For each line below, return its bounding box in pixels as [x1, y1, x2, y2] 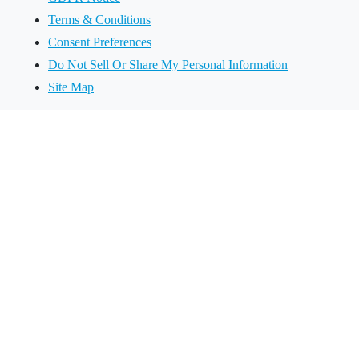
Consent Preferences [48, 34, 151, 49]
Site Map [48, 79, 94, 94]
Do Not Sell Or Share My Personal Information [48, 57, 288, 71]
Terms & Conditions [48, 12, 151, 26]
